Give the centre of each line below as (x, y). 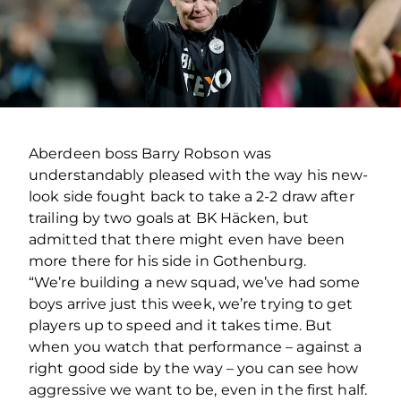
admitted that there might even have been (187, 240)
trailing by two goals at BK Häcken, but (169, 218)
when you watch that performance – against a (196, 347)
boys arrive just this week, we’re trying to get (191, 304)
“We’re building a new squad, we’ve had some (195, 283)
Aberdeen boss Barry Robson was (150, 154)
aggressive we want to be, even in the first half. (198, 390)
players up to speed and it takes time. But (181, 326)
